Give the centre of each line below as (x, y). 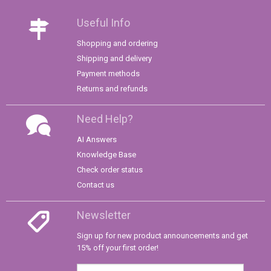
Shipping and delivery (114, 59)
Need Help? (105, 119)
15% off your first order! (118, 248)
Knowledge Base (106, 155)
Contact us (96, 185)
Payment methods (108, 74)
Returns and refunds (112, 89)
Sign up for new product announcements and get (162, 236)
